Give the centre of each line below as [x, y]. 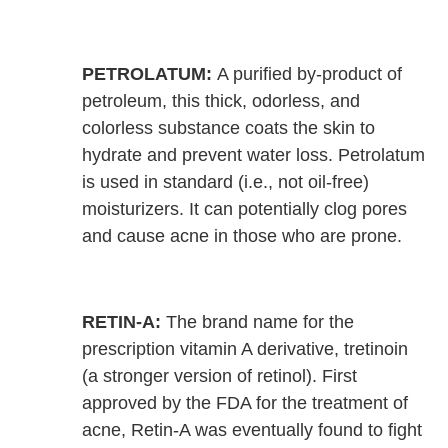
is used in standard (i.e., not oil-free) [226, 182]
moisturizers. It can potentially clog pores [245, 209]
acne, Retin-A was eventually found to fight [252, 430]
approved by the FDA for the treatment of [245, 403]
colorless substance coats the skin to [229, 128]
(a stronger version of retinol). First [220, 376]
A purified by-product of [310, 74]
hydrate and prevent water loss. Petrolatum [254, 155]
